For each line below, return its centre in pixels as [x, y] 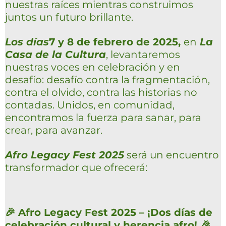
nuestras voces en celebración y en [93, 67]
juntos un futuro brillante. [69, 17]
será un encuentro [172, 155]
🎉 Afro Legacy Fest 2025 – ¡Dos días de [109, 212]
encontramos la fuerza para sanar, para [103, 118]
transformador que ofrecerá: [76, 167]
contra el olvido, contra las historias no [101, 92]
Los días [27, 42]
